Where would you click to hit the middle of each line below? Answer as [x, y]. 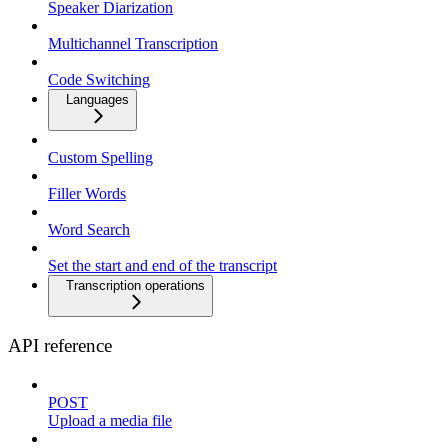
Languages [97, 99]
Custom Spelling [100, 157]
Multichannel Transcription [133, 43]
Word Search [89, 229]
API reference [60, 346]
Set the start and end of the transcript [162, 265]
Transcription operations [135, 285]
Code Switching [99, 79]
